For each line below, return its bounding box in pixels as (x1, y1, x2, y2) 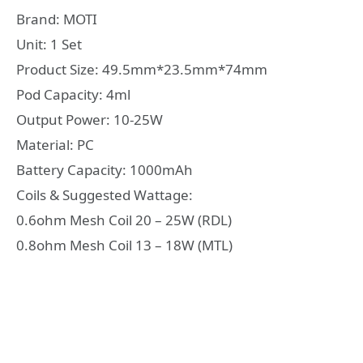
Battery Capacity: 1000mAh (16, 160, 193, 179)
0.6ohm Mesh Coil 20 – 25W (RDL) (16, 210, 232, 229)
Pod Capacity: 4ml (16, 84, 130, 104)
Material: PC (16, 135, 94, 154)
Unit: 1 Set (16, 34, 82, 53)
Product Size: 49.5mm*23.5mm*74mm (16, 59, 267, 79)
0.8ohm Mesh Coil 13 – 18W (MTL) (16, 235, 233, 254)
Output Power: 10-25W (16, 109, 163, 129)
